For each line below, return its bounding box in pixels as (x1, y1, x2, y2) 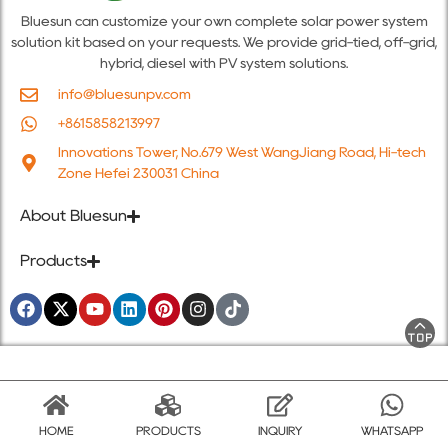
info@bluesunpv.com (57, 88, 191, 101)
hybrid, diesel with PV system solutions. (100, 57, 348, 70)
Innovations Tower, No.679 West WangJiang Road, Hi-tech (57, 146, 426, 159)
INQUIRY (258, 425, 302, 436)
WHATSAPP (361, 425, 423, 436)
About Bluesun (20, 208, 127, 224)
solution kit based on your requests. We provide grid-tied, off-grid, (11, 36, 437, 49)
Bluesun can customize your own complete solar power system (20, 15, 428, 28)
